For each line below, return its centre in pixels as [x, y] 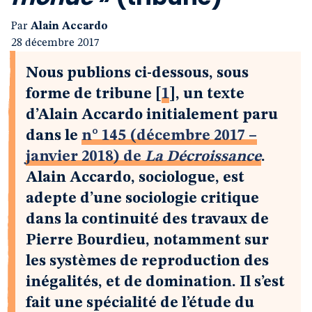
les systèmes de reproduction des [147, 261]
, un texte [210, 94]
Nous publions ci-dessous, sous [137, 73]
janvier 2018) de [85, 157]
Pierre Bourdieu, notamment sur [147, 240]
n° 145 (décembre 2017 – [169, 136]
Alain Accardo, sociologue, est [135, 178]
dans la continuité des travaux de [147, 219]
